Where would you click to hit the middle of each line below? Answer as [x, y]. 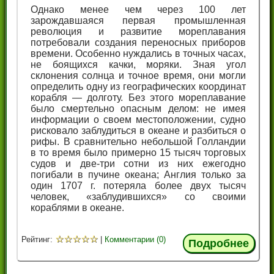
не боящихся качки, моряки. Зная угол [138, 64]
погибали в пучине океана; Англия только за [138, 174]
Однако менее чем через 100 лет [138, 9]
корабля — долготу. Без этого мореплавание [138, 97]
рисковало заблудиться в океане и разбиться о [138, 130]
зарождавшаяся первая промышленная [138, 20]
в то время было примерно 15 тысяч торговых [138, 152]
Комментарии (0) [135, 240]
